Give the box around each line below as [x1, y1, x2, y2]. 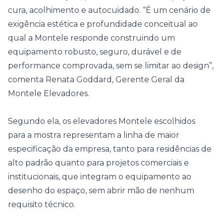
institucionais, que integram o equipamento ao [8, 172, 191, 181]
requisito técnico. [8, 200, 75, 209]
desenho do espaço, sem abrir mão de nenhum [8, 186, 194, 195]
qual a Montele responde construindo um [8, 33, 175, 43]
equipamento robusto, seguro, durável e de [8, 47, 181, 56]
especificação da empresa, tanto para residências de [8, 144, 212, 154]
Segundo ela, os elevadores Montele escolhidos [8, 116, 195, 126]
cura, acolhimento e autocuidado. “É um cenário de [8, 5, 211, 15]
